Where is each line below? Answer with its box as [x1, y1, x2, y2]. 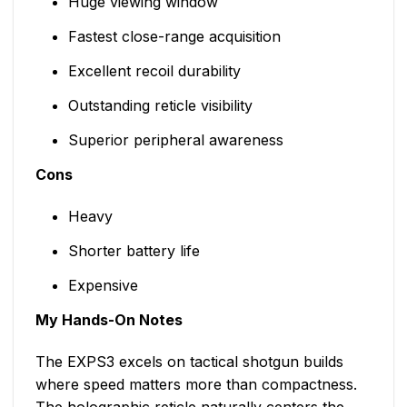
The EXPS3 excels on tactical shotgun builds [35, 352, 343, 371]
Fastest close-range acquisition [67, 27, 281, 46]
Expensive [67, 275, 138, 294]
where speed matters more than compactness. [35, 374, 357, 393]
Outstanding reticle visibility [67, 96, 253, 115]
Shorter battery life [67, 241, 200, 260]
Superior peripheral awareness [67, 131, 283, 150]
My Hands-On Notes [35, 310, 183, 329]
